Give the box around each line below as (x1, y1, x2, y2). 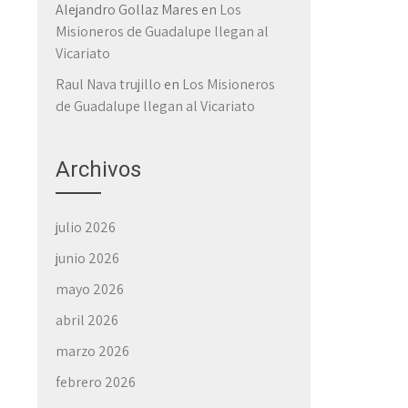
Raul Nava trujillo (56, 75, 161, 94)
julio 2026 (56, 218, 116, 237)
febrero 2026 (56, 372, 136, 392)
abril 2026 (56, 311, 118, 330)
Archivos (56, 157, 141, 182)
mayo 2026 (56, 280, 124, 299)
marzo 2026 (56, 342, 129, 361)
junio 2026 (56, 249, 119, 268)
